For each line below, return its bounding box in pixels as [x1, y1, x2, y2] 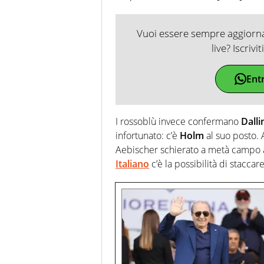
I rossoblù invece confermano [115, 114, 241, 128]
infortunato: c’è [115, 128, 180, 142]
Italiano [115, 157, 149, 170]
